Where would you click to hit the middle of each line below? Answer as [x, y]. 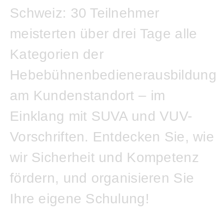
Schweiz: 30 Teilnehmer [85, 13]
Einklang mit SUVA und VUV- [101, 116]
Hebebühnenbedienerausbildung [113, 75]
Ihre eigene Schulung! [80, 199]
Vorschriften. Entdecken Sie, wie [112, 137]
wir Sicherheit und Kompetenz [104, 157]
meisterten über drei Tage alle [104, 34]
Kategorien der [57, 54]
